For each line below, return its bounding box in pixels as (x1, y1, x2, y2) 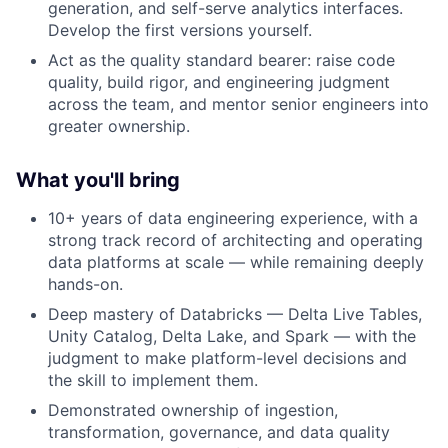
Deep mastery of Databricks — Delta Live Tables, (48, 304, 422, 324)
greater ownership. (48, 116, 190, 136)
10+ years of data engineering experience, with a (48, 208, 418, 228)
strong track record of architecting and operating (48, 230, 423, 250)
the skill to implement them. (48, 370, 258, 390)
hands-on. (48, 274, 123, 294)
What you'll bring (16, 168, 180, 192)
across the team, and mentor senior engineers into (48, 94, 429, 114)
